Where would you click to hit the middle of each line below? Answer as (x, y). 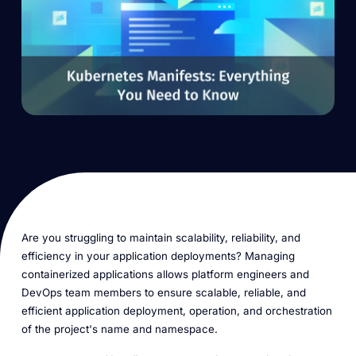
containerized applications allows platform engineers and (165, 275)
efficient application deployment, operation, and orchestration (176, 311)
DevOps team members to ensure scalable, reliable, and (163, 293)
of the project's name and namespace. (119, 329)
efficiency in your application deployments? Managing (158, 256)
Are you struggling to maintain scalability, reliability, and (161, 238)
